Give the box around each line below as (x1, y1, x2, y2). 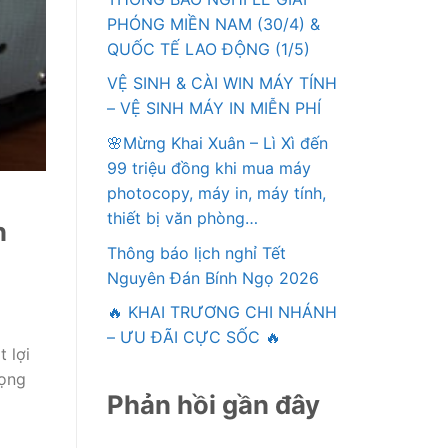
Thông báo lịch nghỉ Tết (107, 242, 286, 263)
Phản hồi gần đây (107, 388, 320, 420)
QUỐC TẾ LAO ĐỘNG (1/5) (107, 38, 310, 59)
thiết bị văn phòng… (107, 207, 258, 228)
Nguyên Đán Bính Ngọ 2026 (107, 267, 319, 288)
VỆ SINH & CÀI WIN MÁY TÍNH (107, 73, 337, 94)
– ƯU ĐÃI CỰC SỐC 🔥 (107, 327, 281, 348)
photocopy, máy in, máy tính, (107, 182, 326, 203)
